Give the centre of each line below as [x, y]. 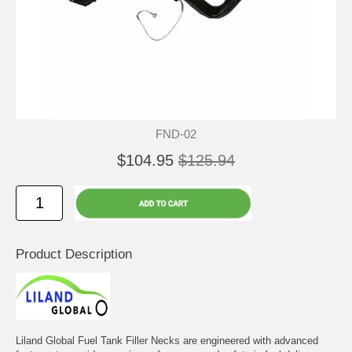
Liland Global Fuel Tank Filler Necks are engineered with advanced [167, 340]
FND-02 [176, 134]
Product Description [74, 254]
